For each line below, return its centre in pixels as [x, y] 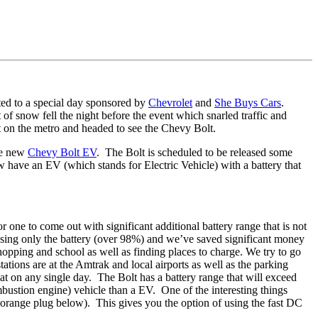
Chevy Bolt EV [62, 152]
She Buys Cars [248, 102]
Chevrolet [170, 102]
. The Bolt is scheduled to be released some [194, 152]
